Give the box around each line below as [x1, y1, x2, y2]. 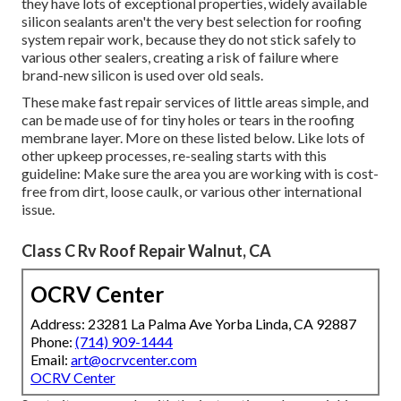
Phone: [30, 333, 75, 351]
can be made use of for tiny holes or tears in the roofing [21, 111, 354, 129]
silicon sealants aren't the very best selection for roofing [21, 13, 362, 30]
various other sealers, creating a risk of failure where [21, 48, 338, 66]
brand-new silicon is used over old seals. [21, 66, 263, 84]
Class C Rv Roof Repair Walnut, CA [21, 241, 271, 261]
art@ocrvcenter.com [71, 351, 197, 369]
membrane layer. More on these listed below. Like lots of [21, 129, 365, 147]
